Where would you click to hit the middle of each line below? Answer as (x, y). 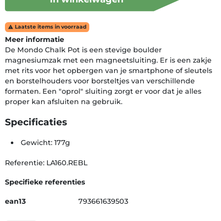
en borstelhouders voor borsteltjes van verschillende (100, 81)
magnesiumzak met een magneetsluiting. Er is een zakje (108, 60)
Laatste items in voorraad (50, 27)
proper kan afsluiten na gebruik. (64, 101)
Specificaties (36, 122)
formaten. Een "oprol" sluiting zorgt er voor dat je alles (103, 91)
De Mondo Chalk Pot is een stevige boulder (83, 50)
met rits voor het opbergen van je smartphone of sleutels (109, 70)
